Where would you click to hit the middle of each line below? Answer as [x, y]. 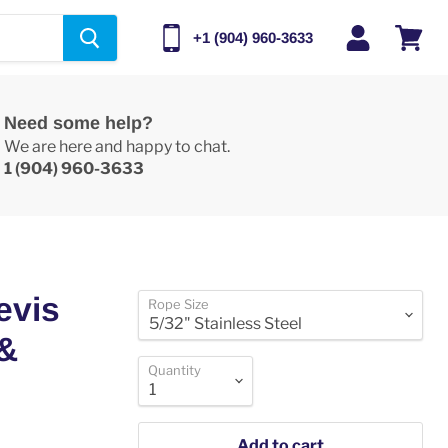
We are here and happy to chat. [116, 146]
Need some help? [78, 123]
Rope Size [179, 304]
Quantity [175, 370]
